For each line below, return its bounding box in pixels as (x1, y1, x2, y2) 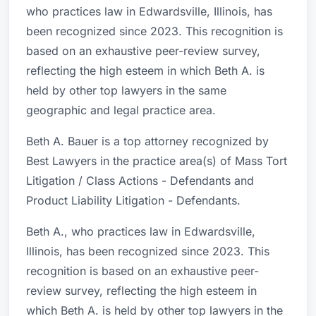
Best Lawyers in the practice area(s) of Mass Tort (26, 154, 287, 168)
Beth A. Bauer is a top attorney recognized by (26, 134, 269, 148)
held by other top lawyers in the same (26, 83, 226, 97)
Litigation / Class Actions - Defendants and (26, 174, 254, 188)
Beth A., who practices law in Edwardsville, (26, 224, 255, 238)
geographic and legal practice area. (26, 103, 216, 117)
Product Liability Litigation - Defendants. (26, 193, 241, 207)
